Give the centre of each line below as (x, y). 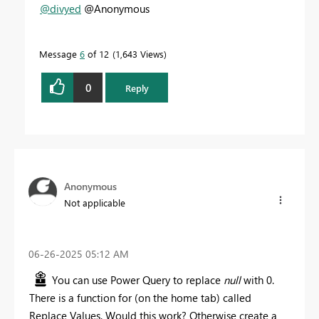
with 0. (257, 279)
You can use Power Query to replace (138, 279)
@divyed (61, 9)
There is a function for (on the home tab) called (140, 297)
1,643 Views (140, 54)
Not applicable (95, 203)
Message (59, 54)
